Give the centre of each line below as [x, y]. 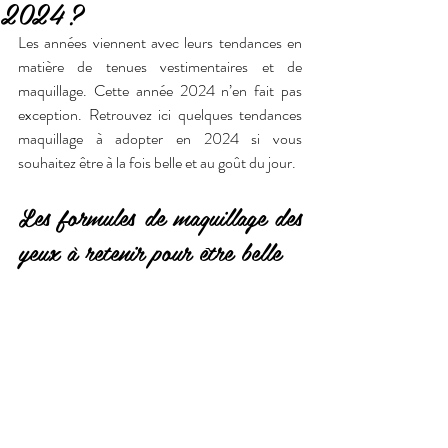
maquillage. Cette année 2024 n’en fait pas [160, 90]
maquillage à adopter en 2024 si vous [160, 138]
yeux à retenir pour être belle [149, 251]
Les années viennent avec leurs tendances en [160, 42]
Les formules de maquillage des [160, 216]
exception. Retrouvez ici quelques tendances [160, 114]
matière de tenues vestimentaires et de [160, 66]
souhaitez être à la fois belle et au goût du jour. [157, 162]
